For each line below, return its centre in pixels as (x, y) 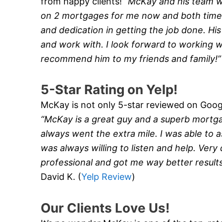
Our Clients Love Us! (105, 208)
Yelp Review (107, 177)
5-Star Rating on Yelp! (109, 90)
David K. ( (61, 177)
